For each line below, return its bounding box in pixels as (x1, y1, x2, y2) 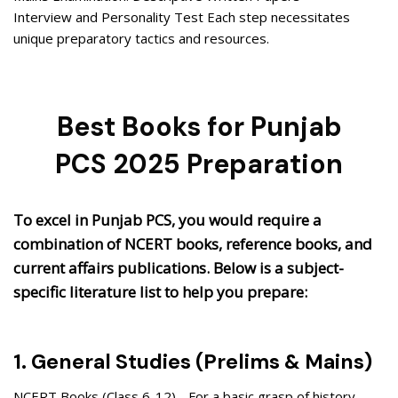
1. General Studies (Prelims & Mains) (13, 348, 372, 376)
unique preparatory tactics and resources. (13, 29, 269, 48)
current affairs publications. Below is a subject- (13, 258, 344, 279)
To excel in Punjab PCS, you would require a (13, 210, 322, 231)
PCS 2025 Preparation (55, 147, 343, 182)
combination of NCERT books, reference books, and (13, 234, 372, 255)
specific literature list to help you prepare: (13, 282, 307, 303)
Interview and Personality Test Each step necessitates (13, 8, 350, 27)
